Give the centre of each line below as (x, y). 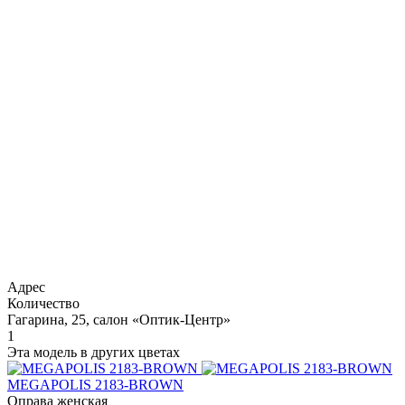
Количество (43, 303)
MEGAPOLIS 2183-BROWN (95, 384)
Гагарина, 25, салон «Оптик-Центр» (119, 319)
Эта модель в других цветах (94, 352)
